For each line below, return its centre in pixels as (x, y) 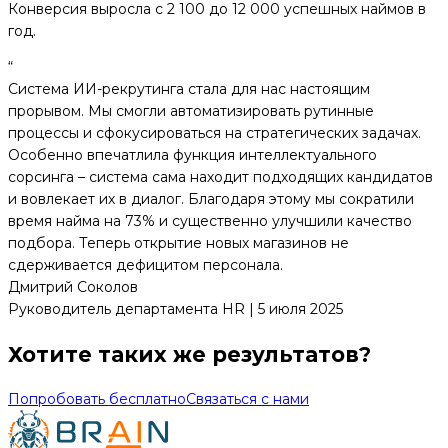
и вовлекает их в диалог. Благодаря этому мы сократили (211, 199)
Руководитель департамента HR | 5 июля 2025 (175, 309)
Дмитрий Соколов (73, 287)
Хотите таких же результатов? (189, 354)
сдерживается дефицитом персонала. (145, 265)
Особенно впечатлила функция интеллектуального (192, 155)
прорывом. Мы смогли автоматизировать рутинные (191, 111)
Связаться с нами (247, 399)
